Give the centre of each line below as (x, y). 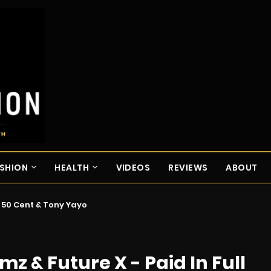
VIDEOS (133, 168)
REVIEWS (188, 168)
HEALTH (72, 168)
